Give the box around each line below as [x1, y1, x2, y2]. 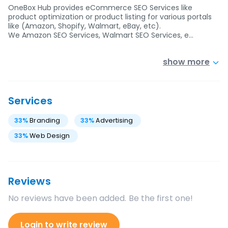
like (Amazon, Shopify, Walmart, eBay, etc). [8, 21, 161, 31]
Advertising [96, 116, 133, 125]
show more [163, 56, 210, 68]
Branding [30, 116, 61, 125]
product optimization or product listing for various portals [8, 12, 212, 22]
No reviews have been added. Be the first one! [8, 192, 193, 204]
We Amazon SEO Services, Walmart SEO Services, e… [8, 30, 193, 40]
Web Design [30, 131, 70, 140]
